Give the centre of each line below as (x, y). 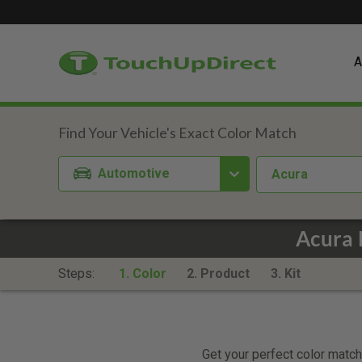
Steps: (78, 274)
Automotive (134, 173)
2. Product (219, 274)
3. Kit (285, 274)
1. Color (142, 274)
